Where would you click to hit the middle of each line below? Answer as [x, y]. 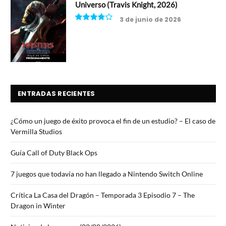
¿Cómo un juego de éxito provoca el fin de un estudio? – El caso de [113, 121]
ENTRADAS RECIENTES [56, 93]
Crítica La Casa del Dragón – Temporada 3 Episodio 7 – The [103, 195]
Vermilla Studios [36, 131]
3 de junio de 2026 [150, 20]
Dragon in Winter [38, 205]
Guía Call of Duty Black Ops [54, 152]
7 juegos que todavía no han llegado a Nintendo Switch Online [107, 174]
